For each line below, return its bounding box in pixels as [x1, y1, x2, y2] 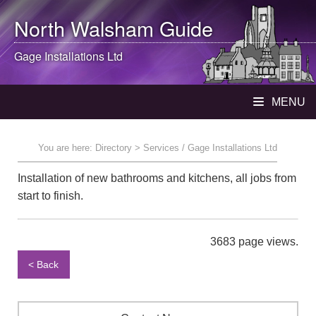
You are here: [38, 142, 95, 153]
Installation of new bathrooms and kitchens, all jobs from [18, 172, 296, 184]
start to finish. [18, 190, 83, 202]
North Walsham [14, 13, 154, 42]
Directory [95, 142, 132, 153]
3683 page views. [210, 236, 298, 248]
